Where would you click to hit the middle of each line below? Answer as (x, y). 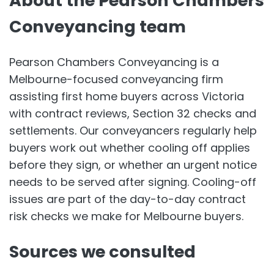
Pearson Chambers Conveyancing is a (114, 62)
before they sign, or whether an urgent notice (133, 165)
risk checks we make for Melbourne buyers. (126, 216)
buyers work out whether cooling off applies (130, 147)
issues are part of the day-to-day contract (128, 199)
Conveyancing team (98, 27)
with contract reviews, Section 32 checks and (133, 113)
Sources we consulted (102, 252)
